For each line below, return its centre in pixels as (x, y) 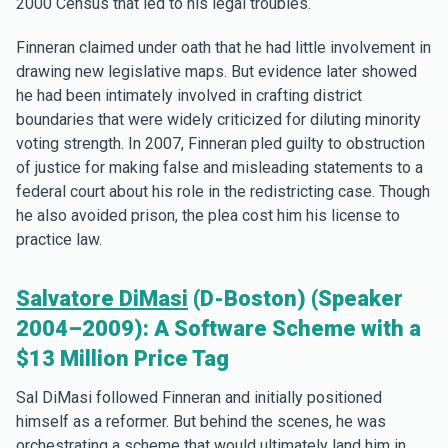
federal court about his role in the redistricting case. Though (223, 191)
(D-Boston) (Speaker (295, 298)
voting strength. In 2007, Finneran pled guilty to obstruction (220, 143)
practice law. (59, 239)
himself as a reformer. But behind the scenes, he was (201, 421)
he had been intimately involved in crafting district (189, 95)
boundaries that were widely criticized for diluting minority (218, 119)
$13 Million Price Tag (122, 358)
